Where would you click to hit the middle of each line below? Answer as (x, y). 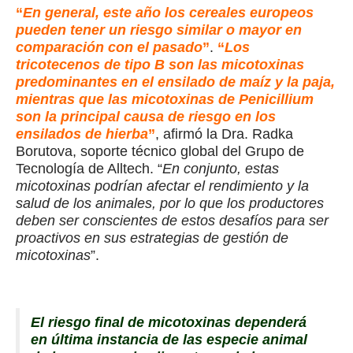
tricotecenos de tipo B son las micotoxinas (160, 65)
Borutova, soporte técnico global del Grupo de (160, 152)
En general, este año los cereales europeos (168, 13)
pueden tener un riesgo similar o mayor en (159, 30)
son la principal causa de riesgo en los (146, 117)
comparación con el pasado (109, 48)
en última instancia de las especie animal (169, 340)
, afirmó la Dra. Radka (224, 134)
